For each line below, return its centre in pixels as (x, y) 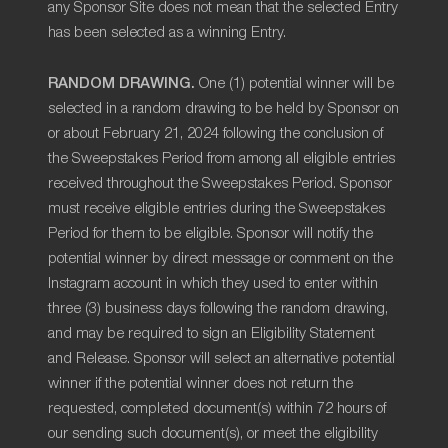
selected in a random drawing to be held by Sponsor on (223, 108)
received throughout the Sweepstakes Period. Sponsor (220, 183)
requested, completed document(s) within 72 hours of (217, 408)
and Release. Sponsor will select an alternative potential (221, 358)
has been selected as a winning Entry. (167, 32)
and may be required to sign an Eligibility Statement (211, 333)
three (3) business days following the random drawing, (218, 308)
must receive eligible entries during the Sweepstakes (216, 208)
